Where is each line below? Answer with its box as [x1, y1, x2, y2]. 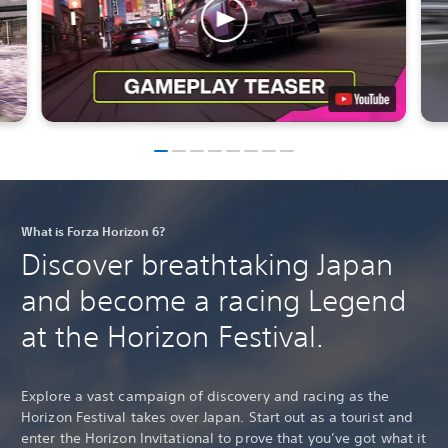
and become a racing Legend [21, 282, 406, 318]
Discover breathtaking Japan [21, 246, 393, 282]
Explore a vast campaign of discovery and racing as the [21, 387, 390, 406]
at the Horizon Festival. [21, 318, 325, 354]
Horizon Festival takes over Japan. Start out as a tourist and [21, 408, 414, 427]
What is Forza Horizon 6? [21, 222, 165, 239]
